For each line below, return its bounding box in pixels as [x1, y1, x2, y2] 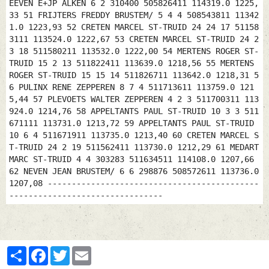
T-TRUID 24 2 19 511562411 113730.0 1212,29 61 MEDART [9, 142, 259, 153]
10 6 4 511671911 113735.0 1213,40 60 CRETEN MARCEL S [9, 130, 259, 141]
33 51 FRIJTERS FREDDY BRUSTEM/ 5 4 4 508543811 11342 [9, 10, 259, 20]
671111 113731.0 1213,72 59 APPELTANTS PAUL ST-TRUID [9, 118, 254, 128]
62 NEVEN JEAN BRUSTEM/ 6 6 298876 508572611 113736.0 [9, 166, 259, 177]
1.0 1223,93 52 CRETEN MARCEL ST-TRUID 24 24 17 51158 [9, 22, 259, 32]
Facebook [48, 246, 84, 256]
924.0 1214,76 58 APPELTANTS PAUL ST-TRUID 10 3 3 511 [9, 106, 259, 116]
